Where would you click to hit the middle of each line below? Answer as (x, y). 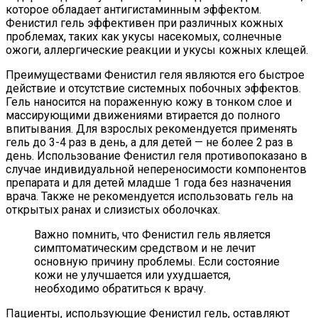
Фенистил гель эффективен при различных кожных (144, 23)
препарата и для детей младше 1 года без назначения (148, 182)
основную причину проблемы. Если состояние (157, 261)
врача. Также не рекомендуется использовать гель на (149, 196)
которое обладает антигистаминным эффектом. (133, 9)
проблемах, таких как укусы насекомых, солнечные (144, 36)
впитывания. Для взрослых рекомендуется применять (152, 128)
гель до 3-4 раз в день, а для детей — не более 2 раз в (149, 142)
